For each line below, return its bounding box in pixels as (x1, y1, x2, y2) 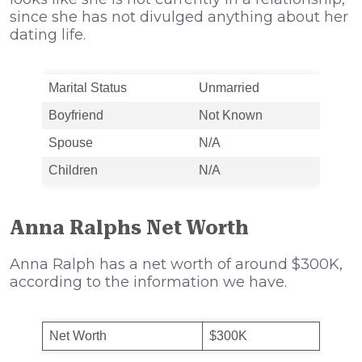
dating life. (10, 25, 86, 44)
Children (48, 162, 98, 177)
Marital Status (48, 80, 127, 95)
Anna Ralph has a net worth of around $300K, (10, 255, 343, 273)
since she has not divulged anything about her (10, 7, 348, 26)
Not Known (199, 107, 263, 122)
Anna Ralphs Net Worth (10, 216, 249, 239)
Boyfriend (48, 107, 103, 122)
